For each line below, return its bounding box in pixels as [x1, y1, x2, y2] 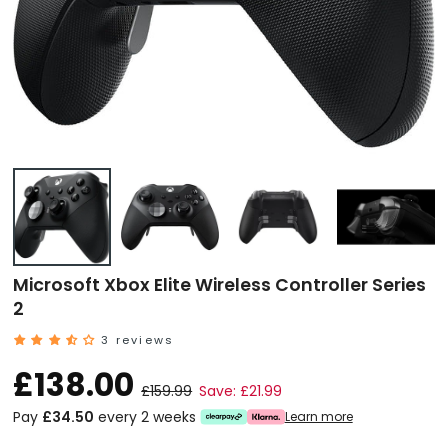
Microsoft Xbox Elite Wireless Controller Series [13, 273, 427, 297]
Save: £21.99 [199, 380, 283, 401]
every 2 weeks [94, 407, 197, 428]
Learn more [284, 408, 353, 426]
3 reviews [101, 332, 175, 348]
